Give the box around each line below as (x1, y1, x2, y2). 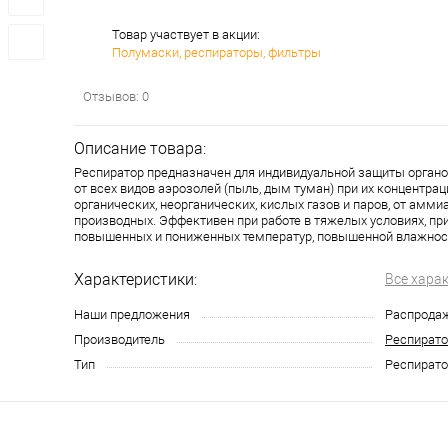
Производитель (74, 332, 165, 348)
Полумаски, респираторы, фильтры (112, 45, 321, 61)
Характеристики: (74, 270, 197, 290)
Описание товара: (74, 139, 206, 159)
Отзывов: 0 (83, 89, 149, 105)
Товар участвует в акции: (112, 27, 260, 43)
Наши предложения (74, 307, 190, 323)
